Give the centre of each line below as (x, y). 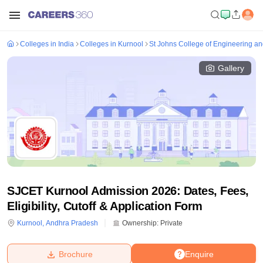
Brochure (75, 254)
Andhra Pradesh (72, 223)
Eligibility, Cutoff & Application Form (105, 206)
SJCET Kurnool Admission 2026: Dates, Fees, (128, 191)
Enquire (199, 254)
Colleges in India (47, 44)
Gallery (231, 68)
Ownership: (139, 223)
